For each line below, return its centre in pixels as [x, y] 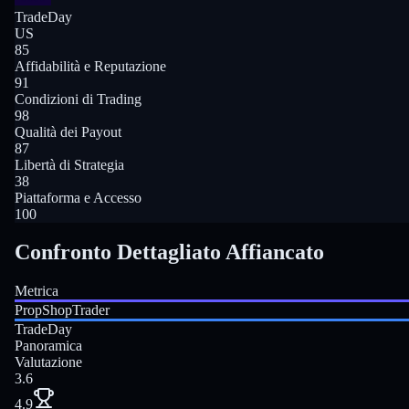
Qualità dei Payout [68, 131]
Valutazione [48, 362]
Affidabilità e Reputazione [90, 66]
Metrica [37, 291]
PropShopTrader [62, 310]
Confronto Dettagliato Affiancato [169, 252]
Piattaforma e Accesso [78, 197]
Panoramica [48, 346]
